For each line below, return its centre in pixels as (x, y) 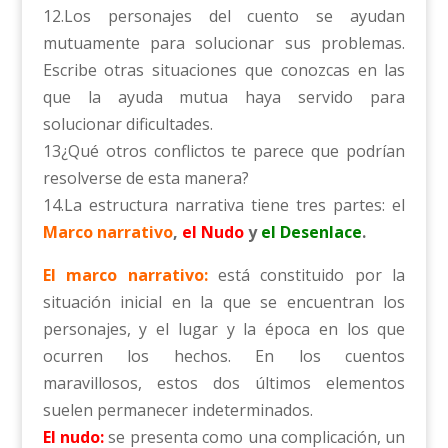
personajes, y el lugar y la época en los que (224, 329)
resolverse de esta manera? (145, 178)
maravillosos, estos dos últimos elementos (224, 383)
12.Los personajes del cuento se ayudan (224, 16)
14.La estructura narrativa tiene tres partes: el (224, 205)
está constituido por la (306, 275)
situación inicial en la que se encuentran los (224, 302)
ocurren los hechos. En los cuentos (224, 356)
